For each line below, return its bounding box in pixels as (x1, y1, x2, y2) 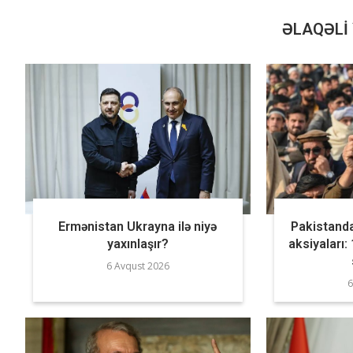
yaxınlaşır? (106, 236, 169, 251)
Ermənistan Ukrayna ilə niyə (58, 218, 217, 234)
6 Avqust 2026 (106, 258, 169, 273)
